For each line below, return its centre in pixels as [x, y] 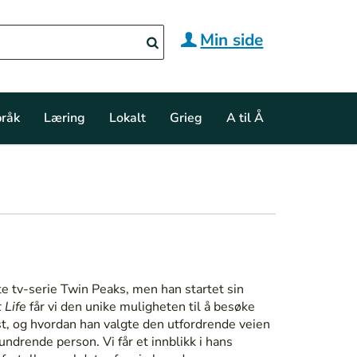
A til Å [245, 118]
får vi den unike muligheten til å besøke [140, 306]
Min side [232, 39]
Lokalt [127, 118]
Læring [65, 118]
